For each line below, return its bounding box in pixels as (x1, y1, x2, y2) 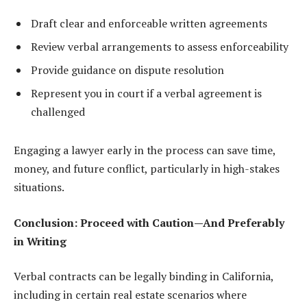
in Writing (14, 233, 66, 249)
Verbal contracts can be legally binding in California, (14, 269, 273, 284)
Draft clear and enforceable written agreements (31, 16, 267, 32)
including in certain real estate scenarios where (14, 287, 247, 303)
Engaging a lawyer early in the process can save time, (14, 143, 275, 158)
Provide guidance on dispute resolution (31, 62, 224, 78)
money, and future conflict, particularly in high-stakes (14, 161, 280, 177)
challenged (31, 104, 85, 120)
